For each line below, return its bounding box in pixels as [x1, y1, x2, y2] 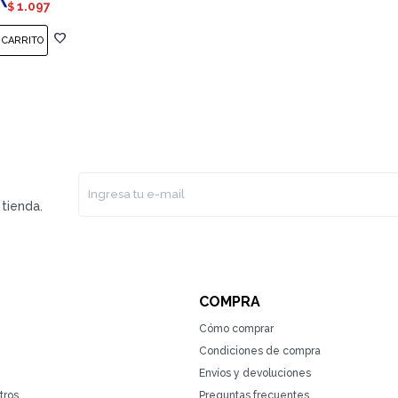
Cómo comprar [199, 322, 274, 336]
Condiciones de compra [199, 345, 321, 358]
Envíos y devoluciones [199, 367, 311, 380]
